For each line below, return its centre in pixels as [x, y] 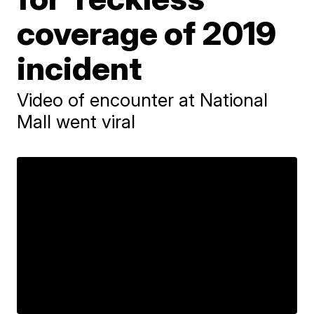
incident [80, 68]
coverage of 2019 [147, 33]
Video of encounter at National [143, 100]
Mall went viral [76, 122]
